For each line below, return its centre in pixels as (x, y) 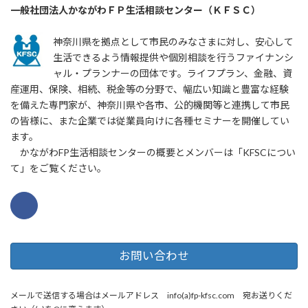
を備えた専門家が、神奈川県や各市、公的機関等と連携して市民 (150, 104)
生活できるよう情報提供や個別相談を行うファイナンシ (173, 57)
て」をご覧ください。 (58, 168)
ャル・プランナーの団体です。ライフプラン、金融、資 (173, 73)
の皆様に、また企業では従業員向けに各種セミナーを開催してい (150, 120)
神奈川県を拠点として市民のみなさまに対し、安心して (173, 41)
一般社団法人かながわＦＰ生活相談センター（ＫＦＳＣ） (135, 10)
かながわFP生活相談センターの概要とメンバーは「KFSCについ (153, 152)
